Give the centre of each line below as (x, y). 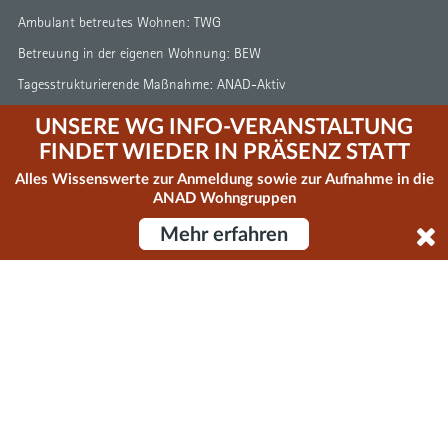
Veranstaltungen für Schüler (119, 307)
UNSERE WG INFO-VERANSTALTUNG (224, 127)
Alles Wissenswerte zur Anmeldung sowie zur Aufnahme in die (224, 179)
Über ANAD (74, 421)
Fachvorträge (64, 259)
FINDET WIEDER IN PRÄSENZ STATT (224, 152)
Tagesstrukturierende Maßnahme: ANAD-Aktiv (151, 84)
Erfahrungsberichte (86, 130)
